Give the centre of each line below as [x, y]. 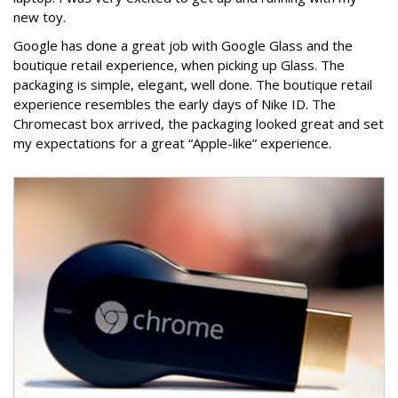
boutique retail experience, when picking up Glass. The [179, 65]
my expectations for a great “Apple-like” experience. [172, 143]
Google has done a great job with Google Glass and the [183, 45]
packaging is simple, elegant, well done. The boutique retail [193, 84]
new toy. [40, 17]
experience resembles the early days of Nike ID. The [175, 104]
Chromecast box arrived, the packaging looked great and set [199, 123]
